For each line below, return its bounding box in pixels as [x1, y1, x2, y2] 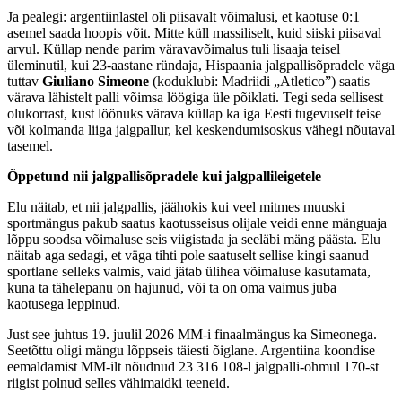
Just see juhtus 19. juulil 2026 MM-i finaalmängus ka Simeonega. [7, 326, 377, 342]
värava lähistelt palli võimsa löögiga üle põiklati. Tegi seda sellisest [7, 89, 383, 105]
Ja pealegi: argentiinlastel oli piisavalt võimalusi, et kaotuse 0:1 [7, 8, 360, 24]
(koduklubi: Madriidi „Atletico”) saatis [149, 73, 370, 89]
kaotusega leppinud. [7, 295, 124, 311]
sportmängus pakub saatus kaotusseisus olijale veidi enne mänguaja [7, 214, 387, 231]
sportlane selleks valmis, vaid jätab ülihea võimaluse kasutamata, [7, 263, 371, 279]
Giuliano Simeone [42, 73, 149, 89]
